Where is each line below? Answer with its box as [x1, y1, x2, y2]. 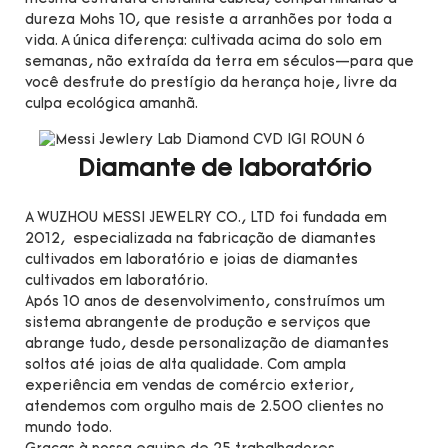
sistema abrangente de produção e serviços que [25, 316, 371, 332]
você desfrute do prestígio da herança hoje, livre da [25, 75, 397, 91]
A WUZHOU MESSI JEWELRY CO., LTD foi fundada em [25, 211, 387, 227]
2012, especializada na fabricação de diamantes [25, 232, 376, 248]
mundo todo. [25, 421, 112, 437]
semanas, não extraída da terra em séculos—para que [25, 54, 414, 70]
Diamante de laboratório [77, 158, 371, 183]
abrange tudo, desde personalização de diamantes [25, 337, 389, 353]
